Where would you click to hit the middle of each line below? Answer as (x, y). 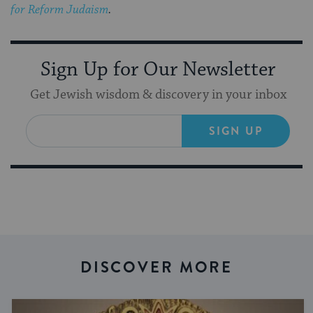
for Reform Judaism (59, 9)
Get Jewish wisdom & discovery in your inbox (158, 94)
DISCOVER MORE (156, 267)
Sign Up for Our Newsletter (158, 70)
